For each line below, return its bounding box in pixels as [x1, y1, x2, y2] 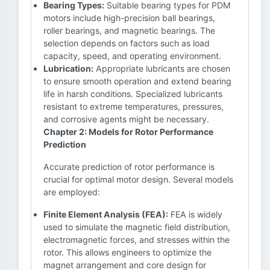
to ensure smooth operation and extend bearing [43, 76, 231, 86]
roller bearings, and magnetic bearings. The [43, 25, 215, 36]
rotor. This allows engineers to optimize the [43, 247, 212, 257]
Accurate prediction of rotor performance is [43, 162, 215, 172]
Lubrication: [43, 63, 93, 74]
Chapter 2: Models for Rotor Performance [43, 127, 213, 137]
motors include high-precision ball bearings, [43, 13, 215, 23]
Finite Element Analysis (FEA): [43, 209, 168, 219]
